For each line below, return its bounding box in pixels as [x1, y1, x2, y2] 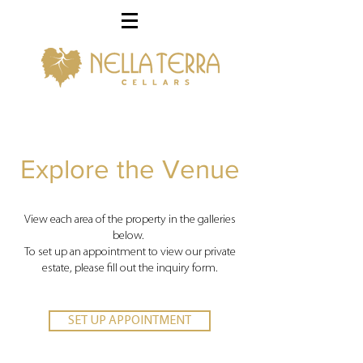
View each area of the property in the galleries [23, 214, 236, 226]
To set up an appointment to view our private [23, 246, 236, 258]
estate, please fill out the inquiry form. [41, 263, 218, 275]
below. [113, 230, 147, 242]
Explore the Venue [19, 155, 240, 183]
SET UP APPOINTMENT [68, 314, 191, 327]
